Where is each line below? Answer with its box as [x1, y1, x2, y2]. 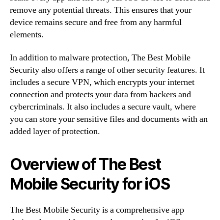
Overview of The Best [10, 155, 161, 174]
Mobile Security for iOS [10, 174, 170, 193]
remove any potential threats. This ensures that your [10, 4, 192, 16]
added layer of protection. [10, 126, 100, 137]
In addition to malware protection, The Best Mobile [10, 52, 191, 63]
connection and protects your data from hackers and [10, 89, 191, 100]
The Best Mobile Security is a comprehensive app [10, 204, 184, 216]
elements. [10, 28, 44, 40]
